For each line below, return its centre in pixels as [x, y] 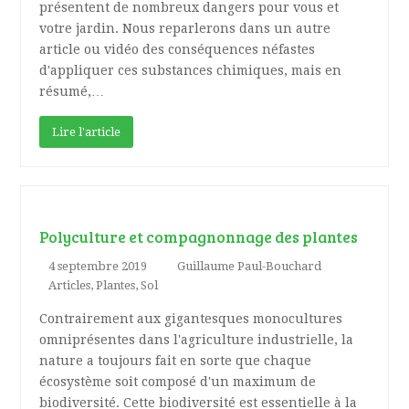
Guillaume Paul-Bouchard [250, 267]
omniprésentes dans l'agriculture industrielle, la [197, 340]
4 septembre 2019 [98, 267]
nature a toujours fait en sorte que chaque [176, 361]
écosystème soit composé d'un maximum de [178, 382]
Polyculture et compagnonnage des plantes [199, 237]
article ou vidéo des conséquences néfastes [178, 50]
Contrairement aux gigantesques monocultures [191, 319]
